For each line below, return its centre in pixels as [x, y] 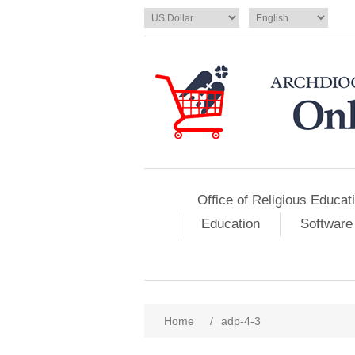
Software [326, 224]
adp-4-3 [241, 321]
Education [231, 224]
